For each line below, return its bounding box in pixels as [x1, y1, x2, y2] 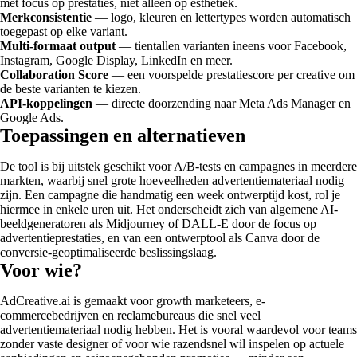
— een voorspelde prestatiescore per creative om [108, 67, 355, 81]
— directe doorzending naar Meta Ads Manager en [92, 96, 351, 110]
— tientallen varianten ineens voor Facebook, [116, 38, 347, 53]
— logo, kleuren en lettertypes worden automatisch [92, 10, 351, 24]
